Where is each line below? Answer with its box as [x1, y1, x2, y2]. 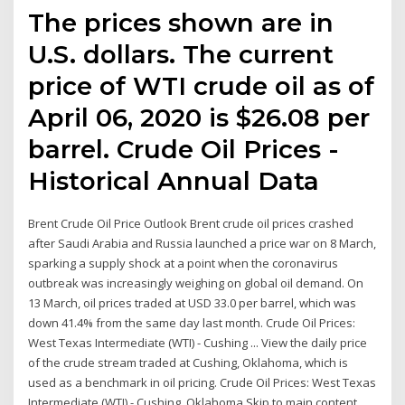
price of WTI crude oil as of [28, 71, 375, 102]
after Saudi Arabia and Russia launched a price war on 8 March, [28, 235, 377, 252]
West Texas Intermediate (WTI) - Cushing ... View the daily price [28, 334, 368, 352]
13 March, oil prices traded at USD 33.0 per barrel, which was [28, 295, 357, 312]
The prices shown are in [28, 7, 334, 39]
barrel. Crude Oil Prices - [28, 134, 340, 165]
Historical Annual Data [28, 165, 327, 197]
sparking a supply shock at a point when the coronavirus [28, 255, 339, 272]
